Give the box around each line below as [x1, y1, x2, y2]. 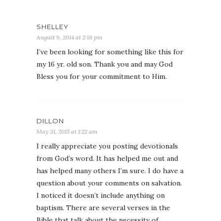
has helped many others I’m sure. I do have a [37, 166, 184, 175]
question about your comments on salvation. [37, 178, 182, 187]
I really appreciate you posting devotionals [37, 141, 178, 150]
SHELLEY [37, 22, 69, 31]
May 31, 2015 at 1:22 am [37, 127, 98, 135]
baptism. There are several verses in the [37, 203, 170, 212]
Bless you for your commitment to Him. [37, 72, 167, 81]
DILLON [37, 116, 64, 125]
